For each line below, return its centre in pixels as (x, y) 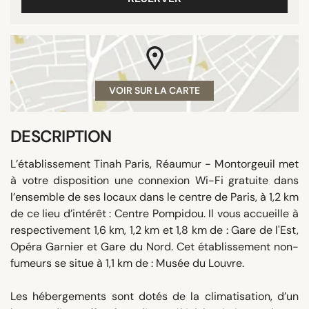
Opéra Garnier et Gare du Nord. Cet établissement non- (154, 246)
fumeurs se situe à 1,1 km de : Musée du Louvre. (127, 263)
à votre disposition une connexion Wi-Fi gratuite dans (154, 180)
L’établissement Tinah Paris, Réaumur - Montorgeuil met (154, 163)
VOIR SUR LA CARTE (154, 90)
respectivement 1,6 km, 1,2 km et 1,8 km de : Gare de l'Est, (154, 230)
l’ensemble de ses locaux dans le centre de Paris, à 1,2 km (154, 197)
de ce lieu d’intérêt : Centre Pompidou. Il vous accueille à (154, 213)
